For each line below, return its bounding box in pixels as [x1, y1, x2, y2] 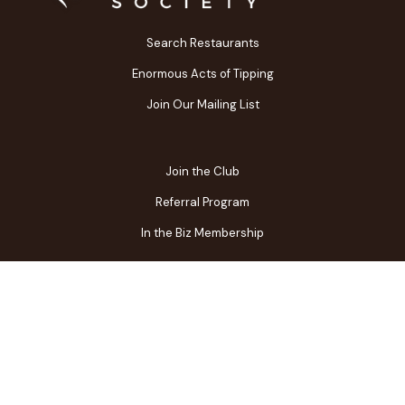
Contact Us [170, 322, 235, 338]
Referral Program [155, 193, 250, 210]
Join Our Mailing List [146, 96, 259, 112]
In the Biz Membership [141, 224, 264, 240]
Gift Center [171, 353, 234, 369]
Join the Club [165, 163, 240, 179]
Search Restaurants [146, 34, 259, 51]
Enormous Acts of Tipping [131, 65, 274, 81]
